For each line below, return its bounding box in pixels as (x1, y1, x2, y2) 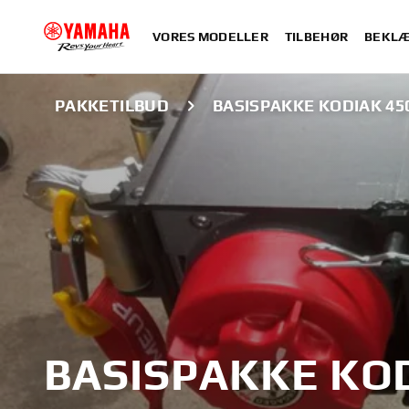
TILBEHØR (284, 29, 349, 44)
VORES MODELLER (152, 29, 268, 44)
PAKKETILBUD (55, 96, 169, 115)
